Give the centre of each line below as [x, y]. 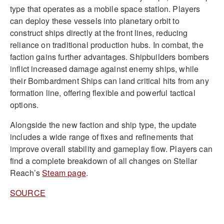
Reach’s [26, 172]
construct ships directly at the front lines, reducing [99, 32]
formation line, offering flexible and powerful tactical [103, 92]
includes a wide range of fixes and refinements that [102, 136]
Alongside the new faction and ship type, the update [103, 124]
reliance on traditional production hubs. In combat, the [107, 44]
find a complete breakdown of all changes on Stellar [104, 160]
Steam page [64, 172]
